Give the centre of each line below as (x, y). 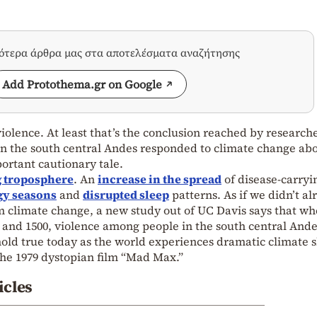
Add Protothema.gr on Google (82, 85)
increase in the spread (160, 179)
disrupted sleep (126, 195)
